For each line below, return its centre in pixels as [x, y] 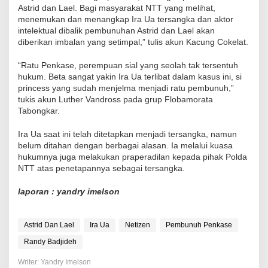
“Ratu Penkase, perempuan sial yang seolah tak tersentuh [128, 66]
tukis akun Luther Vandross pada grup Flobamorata [115, 100]
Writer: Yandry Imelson [54, 262]
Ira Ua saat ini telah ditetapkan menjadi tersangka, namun [127, 134]
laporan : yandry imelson [69, 192]
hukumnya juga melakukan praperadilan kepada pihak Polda [133, 157]
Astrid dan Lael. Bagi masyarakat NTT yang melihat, [117, 8]
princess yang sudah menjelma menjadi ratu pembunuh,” [126, 88]
